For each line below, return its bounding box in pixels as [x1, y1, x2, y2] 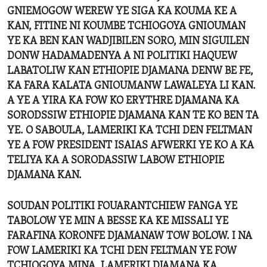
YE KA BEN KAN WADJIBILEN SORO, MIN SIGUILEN [7, 36, 249, 48]
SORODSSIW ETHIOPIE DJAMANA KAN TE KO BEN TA [7, 110, 259, 122]
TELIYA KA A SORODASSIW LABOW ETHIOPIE [7, 155, 224, 167]
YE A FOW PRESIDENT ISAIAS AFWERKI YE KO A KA [7, 140, 254, 152]
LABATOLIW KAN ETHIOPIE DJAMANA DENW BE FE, [7, 66, 253, 77]
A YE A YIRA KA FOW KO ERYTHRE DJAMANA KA [7, 95, 239, 107]
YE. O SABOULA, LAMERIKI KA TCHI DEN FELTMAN [7, 125, 252, 137]
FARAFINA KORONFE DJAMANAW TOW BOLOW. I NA [7, 231, 252, 243]
